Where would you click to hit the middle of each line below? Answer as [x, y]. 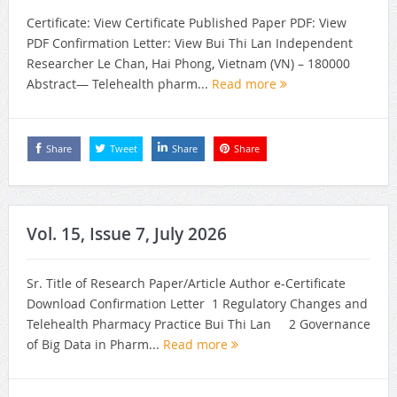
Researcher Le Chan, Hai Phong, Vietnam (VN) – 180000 [190, 64]
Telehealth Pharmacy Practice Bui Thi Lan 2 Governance [198, 323]
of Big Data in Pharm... [94, 344]
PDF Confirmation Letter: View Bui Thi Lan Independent [189, 43]
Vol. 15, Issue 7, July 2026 [126, 234]
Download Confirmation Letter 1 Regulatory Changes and [197, 303]
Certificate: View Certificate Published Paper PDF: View [186, 23]
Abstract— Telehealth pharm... [119, 84]
